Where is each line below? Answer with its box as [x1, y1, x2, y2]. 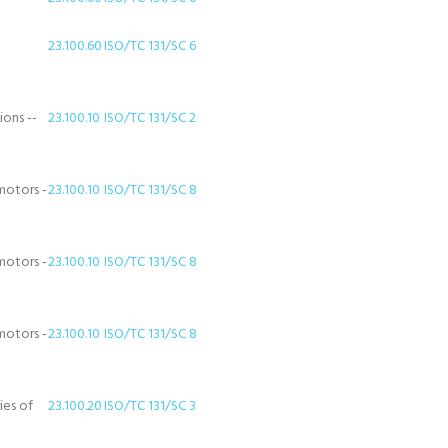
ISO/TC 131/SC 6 [104, 35, 196, 58]
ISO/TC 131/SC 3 [104, 395, 196, 418]
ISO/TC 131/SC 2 [104, 107, 196, 130]
